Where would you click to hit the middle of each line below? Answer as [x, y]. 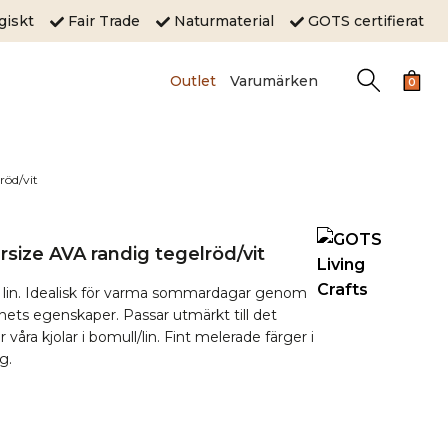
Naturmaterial [230, 20]
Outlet [192, 80]
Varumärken [273, 80]
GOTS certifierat [364, 20]
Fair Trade [110, 20]
